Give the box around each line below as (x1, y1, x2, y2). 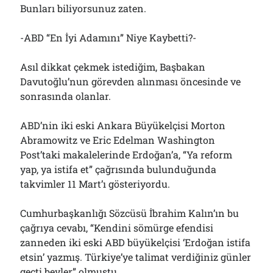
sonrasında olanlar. (20, 90, 112, 102)
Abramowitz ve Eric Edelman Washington (20, 133, 216, 146)
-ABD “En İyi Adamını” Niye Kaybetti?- (20, 31, 197, 44)
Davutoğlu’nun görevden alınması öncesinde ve (20, 75, 241, 88)
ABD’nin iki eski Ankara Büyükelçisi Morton (20, 119, 226, 132)
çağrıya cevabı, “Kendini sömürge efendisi (20, 221, 214, 234)
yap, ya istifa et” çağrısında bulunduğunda (20, 163, 217, 175)
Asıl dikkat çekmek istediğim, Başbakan (20, 60, 206, 73)
